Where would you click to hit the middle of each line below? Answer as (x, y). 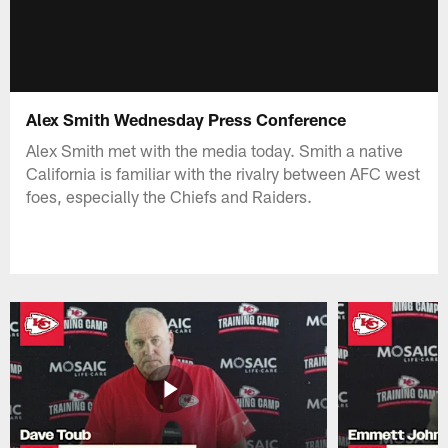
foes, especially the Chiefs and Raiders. (169, 195)
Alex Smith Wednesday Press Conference (186, 118)
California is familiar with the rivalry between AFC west (223, 172)
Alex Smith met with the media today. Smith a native (215, 149)
